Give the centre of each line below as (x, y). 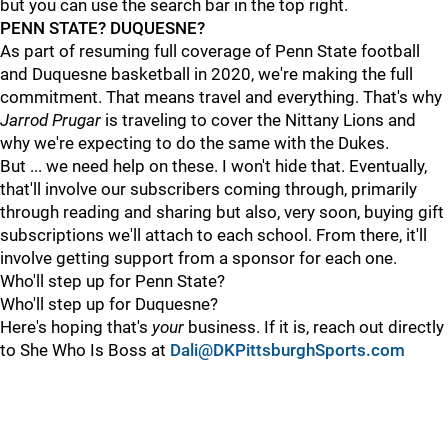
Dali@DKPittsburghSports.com (287, 350)
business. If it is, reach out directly (314, 327)
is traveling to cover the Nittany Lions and (260, 120)
